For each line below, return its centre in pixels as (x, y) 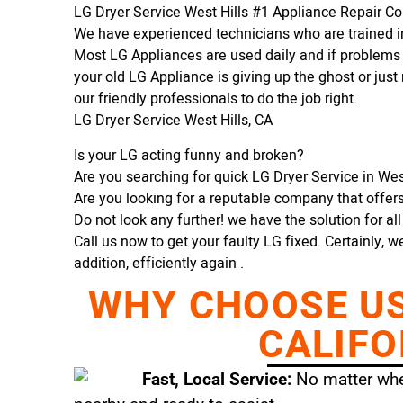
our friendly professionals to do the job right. (215, 99)
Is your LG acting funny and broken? (189, 155)
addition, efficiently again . (159, 263)
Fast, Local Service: (219, 380)
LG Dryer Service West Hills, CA (173, 121)
